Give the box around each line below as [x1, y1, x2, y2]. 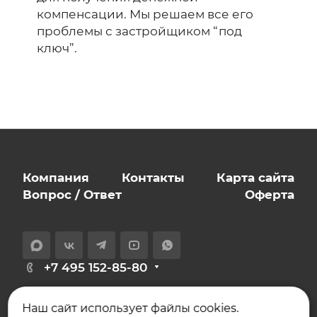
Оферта [245, 187, 294, 202]
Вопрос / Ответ [23, 187, 122, 202]
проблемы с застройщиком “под [37, 23, 242, 38]
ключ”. [37, 40, 77, 55]
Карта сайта [217, 170, 294, 185]
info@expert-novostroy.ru [47, 287, 192, 301]
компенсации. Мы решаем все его [37, 6, 253, 21]
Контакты [121, 170, 185, 185]
